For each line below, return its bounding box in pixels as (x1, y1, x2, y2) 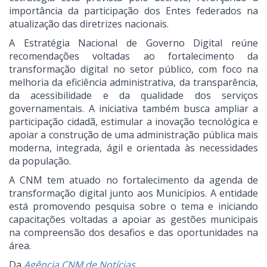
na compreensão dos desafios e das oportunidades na (9, 226, 258, 240)
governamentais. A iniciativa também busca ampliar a (9, 102, 258, 116)
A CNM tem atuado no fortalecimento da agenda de (9, 173, 258, 187)
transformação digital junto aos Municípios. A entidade (9, 187, 258, 200)
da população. (9, 154, 71, 168)
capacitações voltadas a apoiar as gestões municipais (9, 213, 258, 226)
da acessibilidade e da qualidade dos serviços (9, 89, 258, 103)
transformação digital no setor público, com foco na (9, 63, 258, 76)
